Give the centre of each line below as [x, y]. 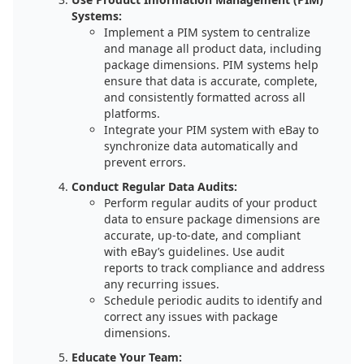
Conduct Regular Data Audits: [154, 186]
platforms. [132, 113]
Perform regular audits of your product [210, 203]
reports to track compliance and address [214, 268]
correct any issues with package [191, 316]
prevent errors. [145, 162]
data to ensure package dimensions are [212, 219]
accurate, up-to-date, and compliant [202, 235]
